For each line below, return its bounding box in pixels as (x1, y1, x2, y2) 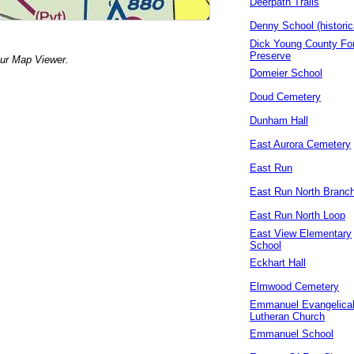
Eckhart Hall (250, 257, 306, 269)
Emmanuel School (250, 328, 333, 340)
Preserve (250, 50, 291, 62)
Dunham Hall (250, 115, 308, 126)
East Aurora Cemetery (250, 138, 351, 150)
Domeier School (250, 67, 322, 79)
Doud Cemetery (250, 91, 321, 103)
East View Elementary (250, 228, 352, 239)
